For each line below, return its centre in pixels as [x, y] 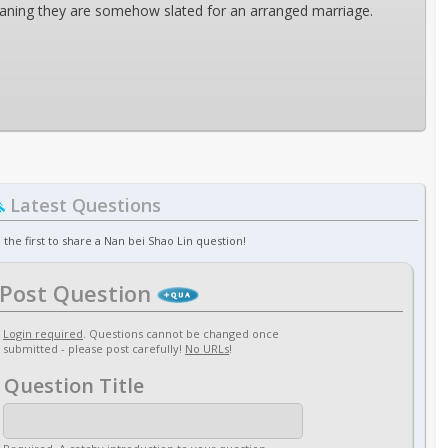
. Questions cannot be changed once [181, 333]
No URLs [207, 348]
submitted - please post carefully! [94, 348]
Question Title [74, 385]
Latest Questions [83, 205]
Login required [43, 333]
